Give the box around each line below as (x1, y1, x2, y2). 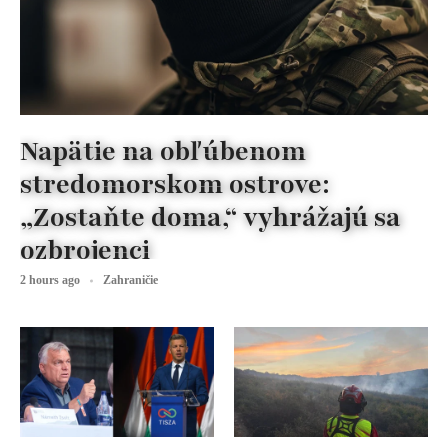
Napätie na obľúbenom (20, 133, 306, 170)
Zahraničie (103, 273, 158, 288)
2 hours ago (20, 273, 80, 288)
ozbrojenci (20, 232, 150, 269)
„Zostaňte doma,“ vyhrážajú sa (20, 199, 401, 236)
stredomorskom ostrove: (20, 166, 330, 203)
